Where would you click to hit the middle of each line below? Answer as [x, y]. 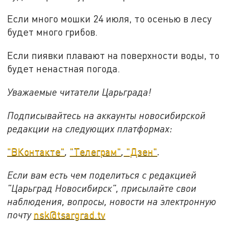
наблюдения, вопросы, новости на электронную [112, 201]
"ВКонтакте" [36, 152]
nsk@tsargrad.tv [70, 214]
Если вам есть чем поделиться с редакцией [102, 175]
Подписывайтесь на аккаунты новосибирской [107, 115]
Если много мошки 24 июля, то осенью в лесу [110, 19]
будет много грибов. [53, 32]
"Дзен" [141, 152]
